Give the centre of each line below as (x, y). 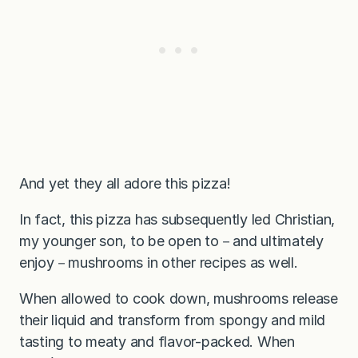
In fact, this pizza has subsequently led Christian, (177, 220)
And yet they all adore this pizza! (125, 184)
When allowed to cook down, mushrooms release (179, 299)
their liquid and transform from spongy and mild (173, 320)
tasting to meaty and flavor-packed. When (157, 342)
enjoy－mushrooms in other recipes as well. (159, 263)
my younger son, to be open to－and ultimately (171, 241)
